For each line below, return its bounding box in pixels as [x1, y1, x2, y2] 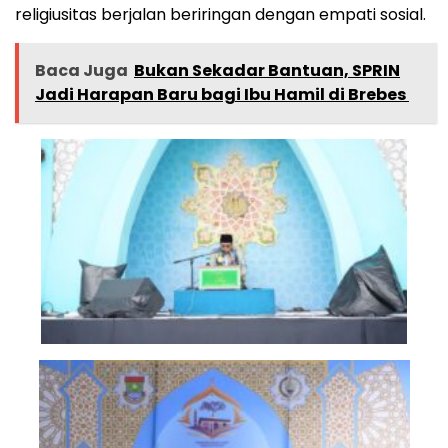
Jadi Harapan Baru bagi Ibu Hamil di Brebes [35, 83, 409, 107]
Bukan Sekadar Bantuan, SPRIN [134, 59, 400, 83]
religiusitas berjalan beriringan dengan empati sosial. [15, 3, 426, 27]
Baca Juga [35, 59, 128, 83]
